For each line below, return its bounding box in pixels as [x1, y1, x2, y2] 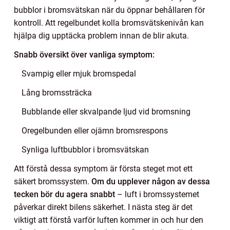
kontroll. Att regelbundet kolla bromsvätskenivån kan [14, 17, 204, 28]
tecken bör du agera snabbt [14, 189, 115, 199]
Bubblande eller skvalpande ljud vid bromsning [22, 106, 190, 117]
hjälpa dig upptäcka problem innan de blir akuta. [14, 30, 189, 41]
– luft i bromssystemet [115, 189, 199, 199]
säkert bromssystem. [14, 176, 91, 186]
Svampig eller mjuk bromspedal [22, 68, 136, 79]
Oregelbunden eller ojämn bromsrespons [22, 125, 168, 136]
